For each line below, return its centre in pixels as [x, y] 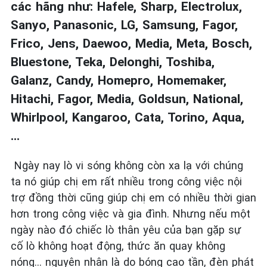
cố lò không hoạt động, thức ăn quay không [118, 246]
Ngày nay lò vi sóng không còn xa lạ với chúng [127, 166]
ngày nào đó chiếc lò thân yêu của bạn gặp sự [126, 230]
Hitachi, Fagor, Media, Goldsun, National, [127, 99]
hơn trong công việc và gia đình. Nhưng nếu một [131, 214]
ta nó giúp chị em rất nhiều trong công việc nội [126, 182]
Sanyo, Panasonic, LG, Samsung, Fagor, [124, 25]
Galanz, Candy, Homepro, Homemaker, [119, 80]
